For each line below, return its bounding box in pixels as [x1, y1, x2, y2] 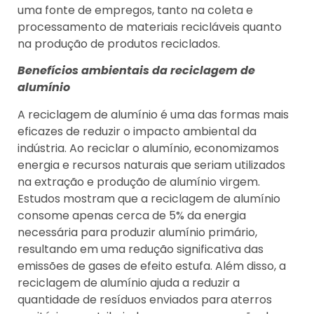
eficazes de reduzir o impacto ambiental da [18, 123, 257, 139]
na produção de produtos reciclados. [18, 35, 220, 52]
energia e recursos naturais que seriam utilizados [18, 156, 285, 173]
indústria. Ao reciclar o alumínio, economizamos [18, 139, 279, 156]
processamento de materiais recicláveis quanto [18, 18, 282, 35]
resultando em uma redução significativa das [18, 240, 264, 257]
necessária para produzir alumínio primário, [18, 224, 257, 240]
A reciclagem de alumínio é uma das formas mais [18, 106, 289, 123]
